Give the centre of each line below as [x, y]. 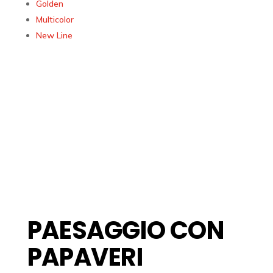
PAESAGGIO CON [126, 230]
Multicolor [55, 20]
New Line [54, 36]
